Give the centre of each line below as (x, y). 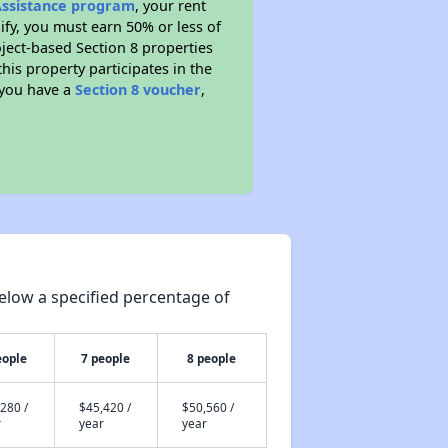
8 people (212, 358)
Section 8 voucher (138, 89)
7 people (106, 358)
